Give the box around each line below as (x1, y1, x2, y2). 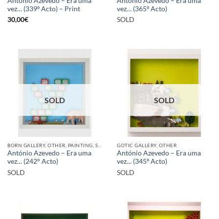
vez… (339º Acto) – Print (7, 4, 80, 13)
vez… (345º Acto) (117, 157, 167, 166)
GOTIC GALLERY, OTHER (117, 142, 177, 148)
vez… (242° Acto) (7, 157, 58, 166)
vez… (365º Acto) (117, 4, 167, 13)
